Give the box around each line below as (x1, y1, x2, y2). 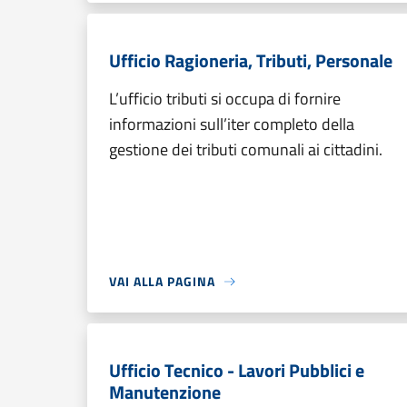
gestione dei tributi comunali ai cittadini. (109, 137, 382, 162)
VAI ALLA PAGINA (109, 272, 215, 291)
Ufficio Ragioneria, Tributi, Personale (109, 46, 392, 74)
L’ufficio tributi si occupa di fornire (109, 86, 341, 111)
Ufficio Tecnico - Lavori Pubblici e (109, 356, 364, 384)
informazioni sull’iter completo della (109, 112, 354, 136)
